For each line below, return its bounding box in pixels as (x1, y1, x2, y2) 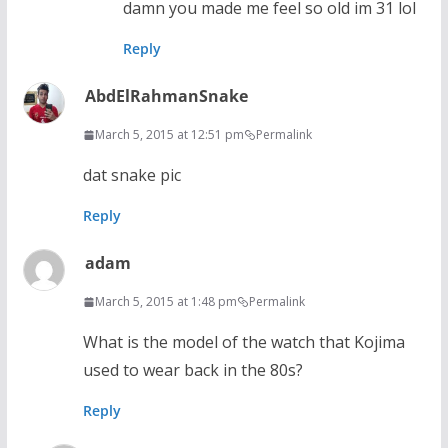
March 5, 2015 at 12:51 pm (94, 126, 244, 144)
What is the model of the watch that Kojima (82, 331, 405, 354)
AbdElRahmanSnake (84, 85, 248, 108)
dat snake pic (82, 164, 181, 187)
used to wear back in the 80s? (82, 359, 303, 382)
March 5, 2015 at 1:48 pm (94, 293, 237, 311)
